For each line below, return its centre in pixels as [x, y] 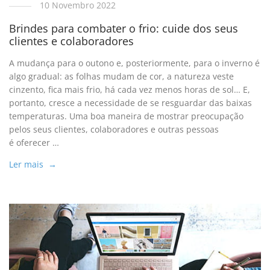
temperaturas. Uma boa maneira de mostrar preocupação [127, 116]
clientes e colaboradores [72, 41]
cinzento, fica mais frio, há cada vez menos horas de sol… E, [130, 90]
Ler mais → [33, 165]
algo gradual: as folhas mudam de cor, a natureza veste [122, 77]
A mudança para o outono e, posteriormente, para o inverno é [135, 63]
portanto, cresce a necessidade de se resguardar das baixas [131, 103]
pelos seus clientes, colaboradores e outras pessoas [114, 130]
